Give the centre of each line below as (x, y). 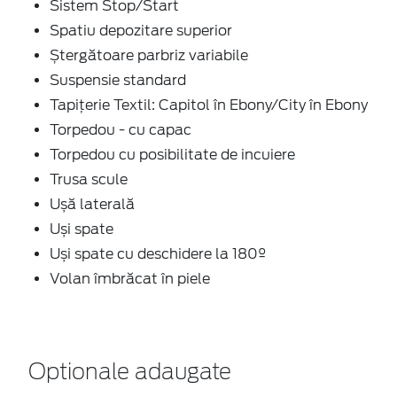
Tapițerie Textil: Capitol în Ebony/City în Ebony (209, 105)
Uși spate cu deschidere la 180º (158, 253)
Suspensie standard (118, 80)
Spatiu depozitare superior (141, 30)
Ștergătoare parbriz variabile (149, 55)
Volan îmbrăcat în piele (130, 278)
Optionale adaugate (130, 373)
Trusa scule (89, 179)
